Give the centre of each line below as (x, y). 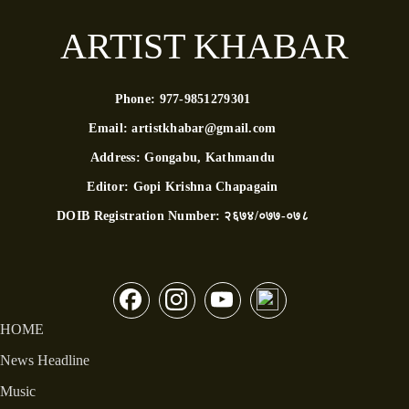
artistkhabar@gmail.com (204, 128)
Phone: (137, 99)
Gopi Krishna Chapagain (205, 187)
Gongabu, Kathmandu (210, 157)
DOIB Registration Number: (141, 216)
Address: (117, 157)
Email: (110, 128)
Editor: (110, 187)
